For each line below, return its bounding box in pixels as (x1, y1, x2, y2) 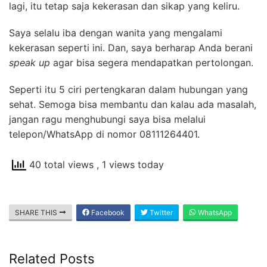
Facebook (89, 207, 125, 217)
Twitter (148, 207, 173, 217)
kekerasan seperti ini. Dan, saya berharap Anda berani (9, 41, 253, 54)
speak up (9, 56, 53, 69)
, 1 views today (97, 158, 164, 170)
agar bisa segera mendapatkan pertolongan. (53, 56, 253, 69)
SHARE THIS (15, 207, 59, 217)
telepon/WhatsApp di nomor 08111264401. (9, 128, 200, 140)
